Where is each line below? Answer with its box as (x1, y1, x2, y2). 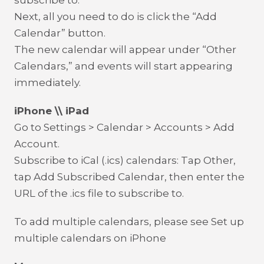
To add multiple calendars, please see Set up (14, 216, 244, 227)
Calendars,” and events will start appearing (14, 60, 233, 72)
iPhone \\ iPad (14, 105, 89, 117)
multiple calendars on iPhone (14, 232, 166, 244)
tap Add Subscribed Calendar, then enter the (14, 171, 245, 183)
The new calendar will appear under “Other (14, 44, 236, 55)
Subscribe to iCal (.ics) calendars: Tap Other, (14, 154, 236, 166)
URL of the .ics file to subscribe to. (14, 187, 184, 199)
